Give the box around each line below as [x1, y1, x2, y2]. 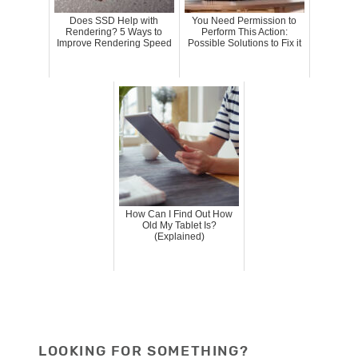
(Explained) [153, 231, 205, 243]
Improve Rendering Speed [56, 38, 172, 50]
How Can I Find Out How [125, 209, 233, 221]
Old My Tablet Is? [141, 220, 217, 232]
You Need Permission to [192, 15, 297, 27]
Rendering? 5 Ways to [66, 26, 163, 38]
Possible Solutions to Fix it [187, 38, 301, 50]
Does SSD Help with [70, 15, 159, 27]
